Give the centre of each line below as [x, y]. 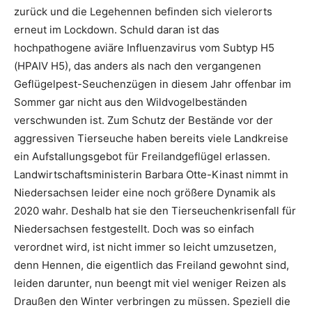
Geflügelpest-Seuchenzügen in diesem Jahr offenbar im [153, 84]
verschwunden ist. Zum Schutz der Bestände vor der [143, 120]
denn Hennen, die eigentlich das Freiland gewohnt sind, [151, 265]
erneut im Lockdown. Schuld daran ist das [117, 30]
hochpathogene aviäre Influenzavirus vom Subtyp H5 [144, 48]
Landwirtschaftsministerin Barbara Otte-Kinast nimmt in [151, 174]
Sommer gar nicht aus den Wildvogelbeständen [131, 102]
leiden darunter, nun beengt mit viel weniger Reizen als [150, 283]
